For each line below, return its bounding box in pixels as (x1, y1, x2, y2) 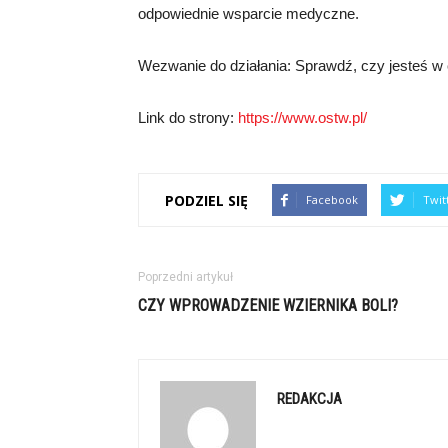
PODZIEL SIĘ (165, 190, 248, 210)
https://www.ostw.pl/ (238, 109, 367, 126)
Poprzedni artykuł (138, 270, 233, 284)
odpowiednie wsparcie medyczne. (138, 5, 359, 22)
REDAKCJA (277, 390, 342, 408)
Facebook (306, 192, 358, 207)
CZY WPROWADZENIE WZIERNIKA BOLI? (138, 296, 398, 315)
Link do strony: (138, 109, 238, 126)
